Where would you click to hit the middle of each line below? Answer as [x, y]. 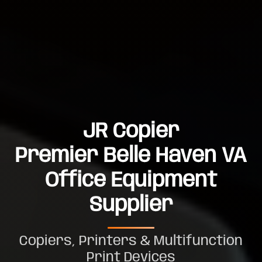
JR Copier [131, 132]
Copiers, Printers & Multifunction [131, 242]
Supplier [131, 206]
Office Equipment [131, 181]
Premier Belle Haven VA [131, 157]
